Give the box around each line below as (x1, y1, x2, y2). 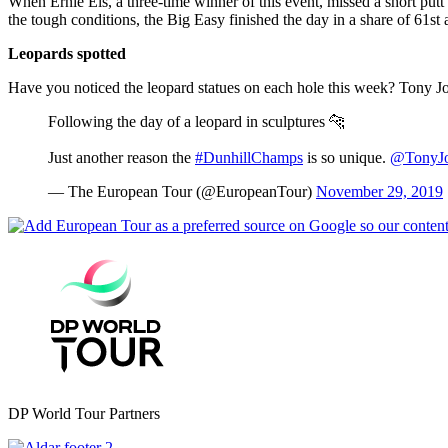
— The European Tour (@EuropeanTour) (48, 182, 316, 200)
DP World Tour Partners (8, 404, 160, 422)
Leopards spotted (8, 44, 126, 62)
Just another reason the (48, 148, 195, 166)
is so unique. (303, 148, 390, 166)
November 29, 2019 (316, 182, 443, 200)
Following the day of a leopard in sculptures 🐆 (48, 112, 345, 130)
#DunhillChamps (195, 148, 303, 166)
